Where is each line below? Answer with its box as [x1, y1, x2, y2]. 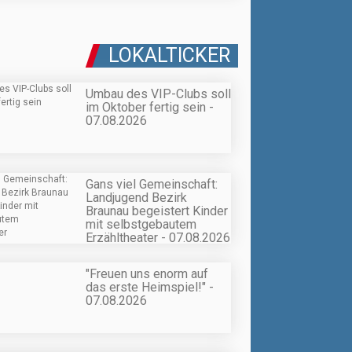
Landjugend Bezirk [86, 189, 187, 205]
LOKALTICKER [108, 44, 230, 68]
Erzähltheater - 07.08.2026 [86, 229, 230, 245]
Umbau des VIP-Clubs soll [86, 86, 231, 102]
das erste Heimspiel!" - [86, 279, 214, 295]
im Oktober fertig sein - [86, 100, 214, 115]
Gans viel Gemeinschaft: [86, 176, 218, 192]
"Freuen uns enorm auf [86, 266, 208, 281]
